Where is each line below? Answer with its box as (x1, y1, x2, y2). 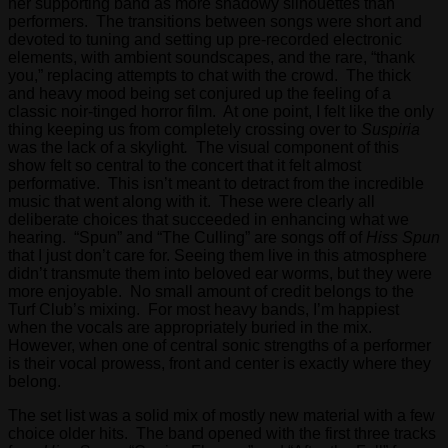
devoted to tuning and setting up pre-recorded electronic (8, 30, 402, 48)
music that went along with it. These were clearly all (8, 192, 375, 210)
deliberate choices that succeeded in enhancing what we (8, 210, 409, 228)
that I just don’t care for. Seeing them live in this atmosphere (8, 246, 427, 264)
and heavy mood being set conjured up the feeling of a (8, 84, 391, 102)
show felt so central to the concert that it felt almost (8, 156, 361, 174)
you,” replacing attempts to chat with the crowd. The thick (8, 66, 411, 84)
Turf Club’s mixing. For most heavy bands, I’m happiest (8, 300, 399, 318)
